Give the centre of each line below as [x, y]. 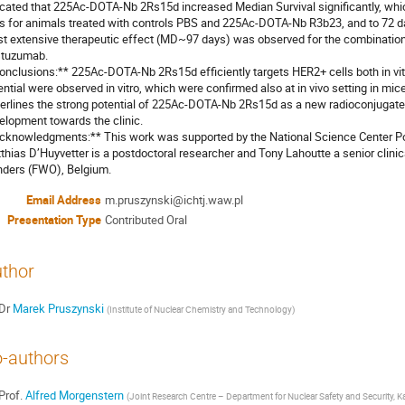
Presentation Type [54, 220]
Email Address [64, 200]
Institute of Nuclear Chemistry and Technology [200, 310]
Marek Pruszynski [58, 309]
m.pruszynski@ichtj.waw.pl [174, 200]
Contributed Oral [146, 220]
